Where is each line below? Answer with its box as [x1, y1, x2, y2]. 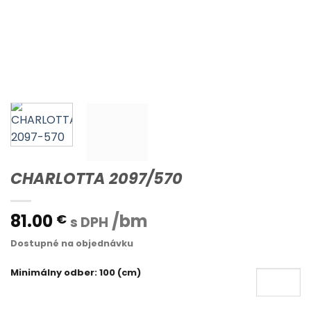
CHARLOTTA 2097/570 [10, 167, 183, 190]
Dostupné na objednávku [10, 237, 133, 249]
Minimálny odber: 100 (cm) [10, 265, 141, 279]
